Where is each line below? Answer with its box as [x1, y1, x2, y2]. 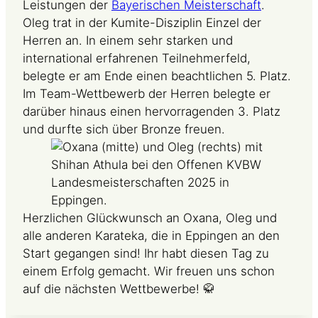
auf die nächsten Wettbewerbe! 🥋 [23, 281, 215, 296]
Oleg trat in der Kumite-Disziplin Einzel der [23, 15, 261, 30]
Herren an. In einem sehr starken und [23, 33, 233, 48]
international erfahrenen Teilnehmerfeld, [23, 50, 251, 65]
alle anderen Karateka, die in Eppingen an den [23, 228, 280, 243]
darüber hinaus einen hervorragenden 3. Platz [23, 104, 280, 119]
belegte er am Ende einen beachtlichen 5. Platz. [23, 68, 291, 83]
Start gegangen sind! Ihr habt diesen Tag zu [23, 246, 269, 261]
